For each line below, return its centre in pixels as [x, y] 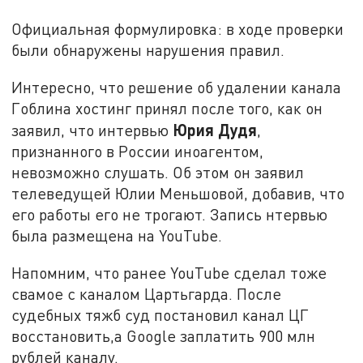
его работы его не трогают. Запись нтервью [170, 215]
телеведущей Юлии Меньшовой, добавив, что [178, 194]
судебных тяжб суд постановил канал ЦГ [160, 314]
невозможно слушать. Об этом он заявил [158, 173]
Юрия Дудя [215, 130]
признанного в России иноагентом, [138, 152]
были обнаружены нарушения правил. [148, 50]
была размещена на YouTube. [117, 236]
